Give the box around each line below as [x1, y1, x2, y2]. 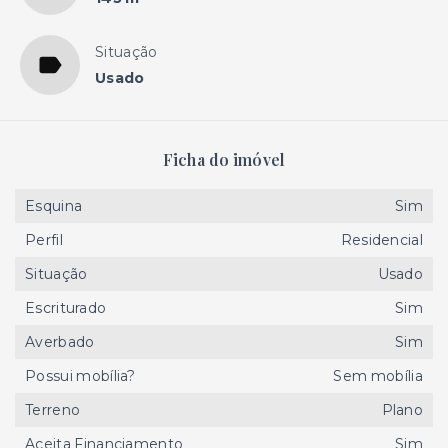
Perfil [25, 231, 63, 249]
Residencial [340, 231, 423, 249]
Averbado [25, 333, 95, 351]
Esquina [25, 197, 83, 215]
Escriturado [25, 299, 107, 317]
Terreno [25, 401, 81, 419]
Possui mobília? [25, 367, 136, 385]
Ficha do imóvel [162, 149, 286, 170]
